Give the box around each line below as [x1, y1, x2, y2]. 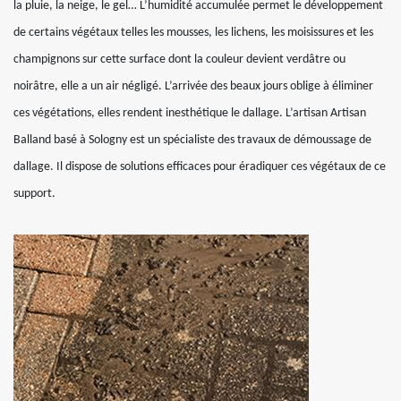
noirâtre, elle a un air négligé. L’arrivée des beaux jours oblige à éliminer [13, 80, 373, 93]
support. [13, 187, 55, 200]
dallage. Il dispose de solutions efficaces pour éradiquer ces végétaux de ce [13, 160, 386, 174]
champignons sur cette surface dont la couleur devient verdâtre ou [13, 53, 346, 66]
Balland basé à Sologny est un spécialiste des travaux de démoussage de [13, 133, 371, 147]
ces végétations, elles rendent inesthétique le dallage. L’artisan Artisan [13, 107, 366, 120]
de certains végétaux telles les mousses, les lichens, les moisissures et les [13, 26, 373, 39]
